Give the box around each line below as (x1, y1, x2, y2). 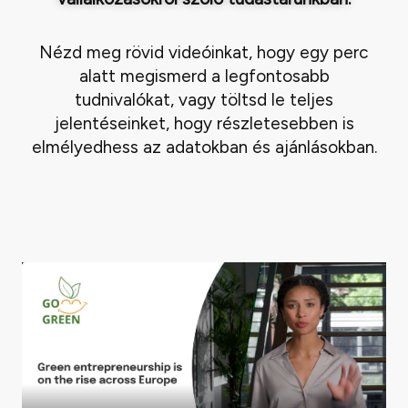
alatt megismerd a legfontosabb (78, 66, 330, 87)
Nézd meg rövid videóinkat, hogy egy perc (39, 42, 369, 64)
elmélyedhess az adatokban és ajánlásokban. (31, 137, 377, 158)
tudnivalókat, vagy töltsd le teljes (75, 89, 333, 111)
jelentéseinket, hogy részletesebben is (54, 113, 354, 135)
